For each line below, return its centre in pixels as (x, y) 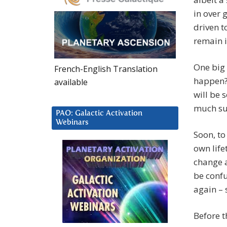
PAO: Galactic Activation (99, 113)
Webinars (72, 122)
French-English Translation (106, 69)
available (71, 82)
